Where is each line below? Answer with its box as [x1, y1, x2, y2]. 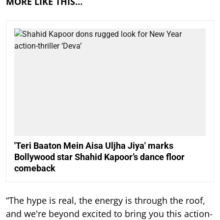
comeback [14, 163, 55, 173]
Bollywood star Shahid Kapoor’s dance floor [14, 151, 185, 162]
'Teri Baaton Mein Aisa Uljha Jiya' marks [14, 140, 173, 151]
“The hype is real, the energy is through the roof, [6, 194, 205, 206]
